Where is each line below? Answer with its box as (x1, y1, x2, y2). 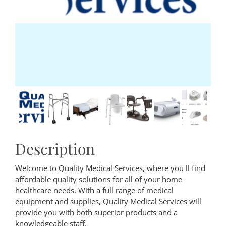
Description (15, 139, 95, 159)
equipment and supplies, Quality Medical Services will (15, 196, 201, 207)
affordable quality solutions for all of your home (15, 174, 182, 185)
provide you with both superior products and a (15, 207, 178, 218)
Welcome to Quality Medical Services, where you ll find (15, 163, 205, 174)
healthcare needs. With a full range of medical (15, 185, 174, 196)
